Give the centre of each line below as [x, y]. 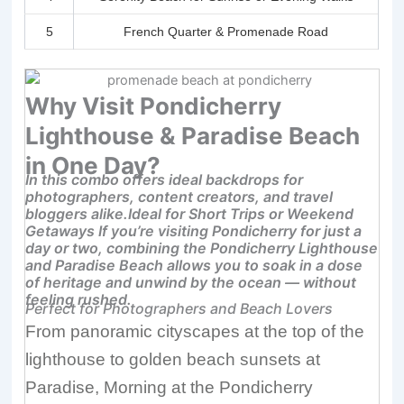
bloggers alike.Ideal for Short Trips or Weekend [190, 214]
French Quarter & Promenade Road [226, 31]
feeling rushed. [79, 300]
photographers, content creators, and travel [179, 197]
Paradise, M [72, 388]
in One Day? [93, 166]
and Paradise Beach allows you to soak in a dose [194, 266]
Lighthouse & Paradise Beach [193, 136]
